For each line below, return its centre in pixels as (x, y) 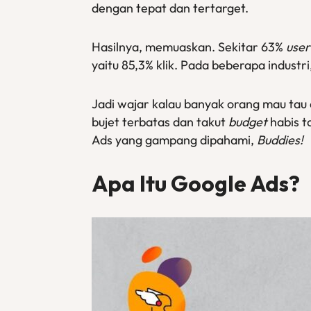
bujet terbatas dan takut (160, 122)
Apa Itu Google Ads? (196, 183)
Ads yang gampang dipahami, (174, 140)
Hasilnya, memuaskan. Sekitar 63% (189, 47)
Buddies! (280, 140)
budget (248, 122)
